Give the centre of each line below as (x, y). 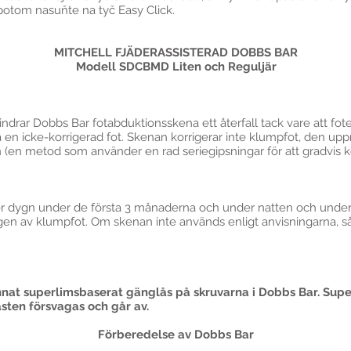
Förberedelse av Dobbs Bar (176, 335)
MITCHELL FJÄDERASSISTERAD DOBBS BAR (176, 52)
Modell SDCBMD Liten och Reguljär (176, 67)
